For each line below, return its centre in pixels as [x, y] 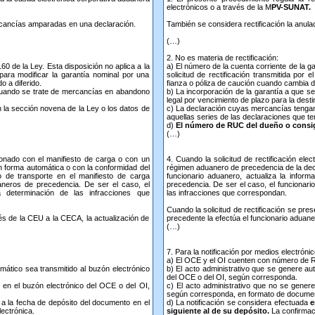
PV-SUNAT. [291, 7]
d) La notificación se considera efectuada [238, 302]
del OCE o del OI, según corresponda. [232, 277]
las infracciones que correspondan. [226, 193]
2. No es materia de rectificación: [222, 58]
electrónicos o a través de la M [219, 7]
